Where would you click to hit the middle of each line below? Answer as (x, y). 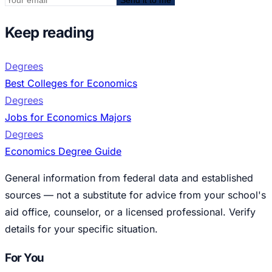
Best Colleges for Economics (71, 83)
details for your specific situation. (81, 229)
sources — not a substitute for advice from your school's (135, 195)
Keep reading (49, 32)
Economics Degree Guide (63, 151)
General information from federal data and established (129, 178)
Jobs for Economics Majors (68, 117)
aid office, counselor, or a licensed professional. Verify (130, 212)
